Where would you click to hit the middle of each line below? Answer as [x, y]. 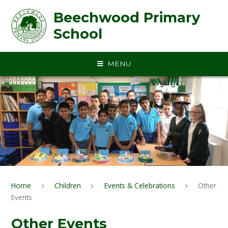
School [78, 34]
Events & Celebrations [139, 185]
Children [68, 185]
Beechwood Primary [126, 18]
